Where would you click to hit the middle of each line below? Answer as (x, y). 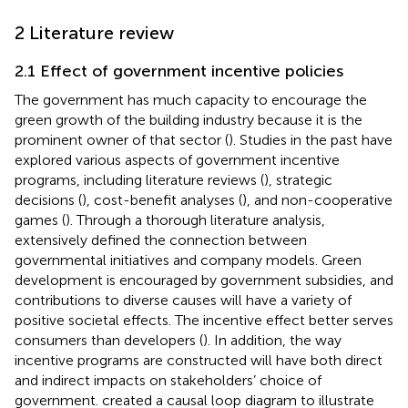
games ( (40, 219)
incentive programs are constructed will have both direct (199, 360)
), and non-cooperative (317, 199)
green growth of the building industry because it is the (189, 119)
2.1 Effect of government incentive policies (179, 71)
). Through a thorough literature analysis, (195, 219)
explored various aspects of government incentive (177, 159)
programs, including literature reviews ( (139, 179)
